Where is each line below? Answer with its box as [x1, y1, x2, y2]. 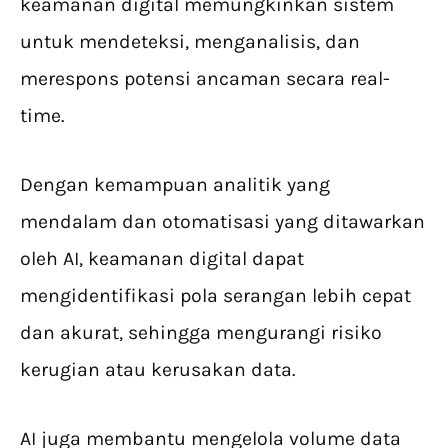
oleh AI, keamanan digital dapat [20, 247, 304, 271]
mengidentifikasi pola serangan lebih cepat [20, 284, 411, 308]
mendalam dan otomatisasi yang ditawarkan [20, 210, 425, 234]
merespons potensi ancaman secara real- [20, 67, 390, 91]
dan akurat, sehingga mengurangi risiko [20, 321, 382, 345]
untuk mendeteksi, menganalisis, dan [20, 30, 360, 54]
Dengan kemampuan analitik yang [20, 173, 330, 197]
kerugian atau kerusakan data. [20, 358, 295, 382]
